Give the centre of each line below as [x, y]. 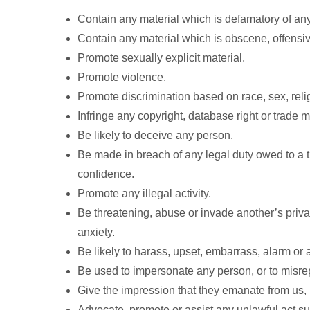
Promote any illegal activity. [144, 193]
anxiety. [96, 232]
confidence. [106, 174]
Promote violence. [122, 77]
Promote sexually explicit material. [161, 58]
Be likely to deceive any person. [155, 135]
